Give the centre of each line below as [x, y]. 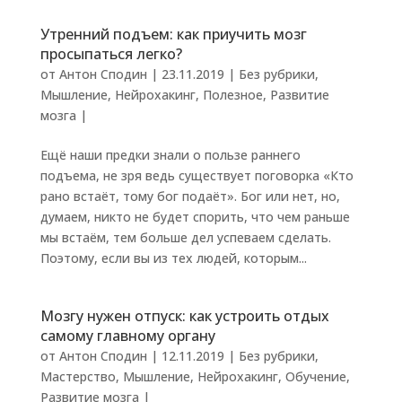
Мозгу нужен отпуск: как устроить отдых [184, 316]
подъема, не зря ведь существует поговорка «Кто [197, 175]
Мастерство [78, 376]
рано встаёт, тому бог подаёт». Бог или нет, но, [190, 196]
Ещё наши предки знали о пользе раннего [170, 155]
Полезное [232, 95]
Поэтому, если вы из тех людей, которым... [173, 258]
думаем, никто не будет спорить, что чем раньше [195, 217]
